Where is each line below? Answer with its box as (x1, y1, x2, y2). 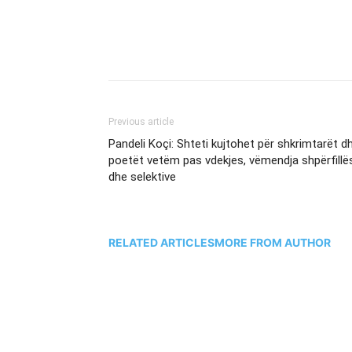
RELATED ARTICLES (108, 235, 214, 249)
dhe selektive (108, 170, 176, 184)
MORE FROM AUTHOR (214, 235, 331, 249)
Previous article (108, 116, 174, 127)
